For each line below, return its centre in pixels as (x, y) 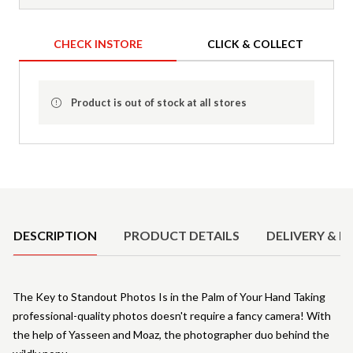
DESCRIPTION (55, 235)
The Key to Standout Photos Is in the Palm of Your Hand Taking (169, 296)
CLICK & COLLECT (255, 43)
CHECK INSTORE (98, 43)
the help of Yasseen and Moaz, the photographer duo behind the (171, 334)
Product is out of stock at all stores (159, 102)
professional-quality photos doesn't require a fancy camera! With (172, 315)
